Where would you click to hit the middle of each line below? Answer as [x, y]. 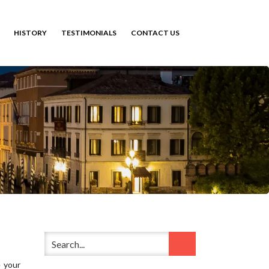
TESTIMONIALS [89, 33]
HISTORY [30, 33]
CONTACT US [155, 33]
